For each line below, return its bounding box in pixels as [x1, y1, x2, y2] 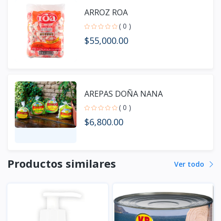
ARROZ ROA [84, 6, 128, 18]
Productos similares [7, 156, 116, 171]
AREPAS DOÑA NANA [84, 88, 163, 99]
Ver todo [174, 159, 206, 169]
